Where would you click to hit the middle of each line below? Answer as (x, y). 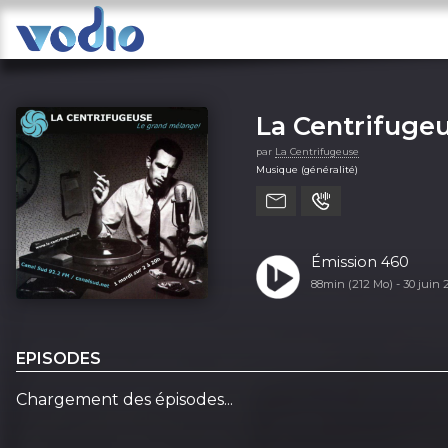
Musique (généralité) (307, 169)
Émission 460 (359, 262)
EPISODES (58, 358)
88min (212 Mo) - (356, 283)
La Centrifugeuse (317, 151)
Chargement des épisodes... (124, 399)
